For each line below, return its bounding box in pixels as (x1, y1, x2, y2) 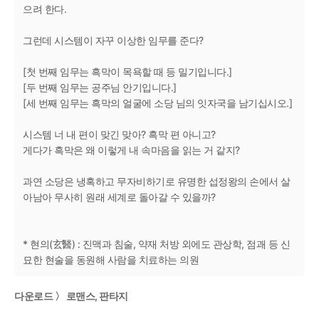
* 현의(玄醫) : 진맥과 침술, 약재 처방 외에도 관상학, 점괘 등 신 (23, 238, 290, 250)
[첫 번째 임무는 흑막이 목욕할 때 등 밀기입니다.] (23, 66, 232, 78)
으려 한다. (23, 3, 66, 15)
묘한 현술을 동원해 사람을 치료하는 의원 (23, 253, 199, 266)
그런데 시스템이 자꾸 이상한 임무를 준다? (23, 34, 204, 46)
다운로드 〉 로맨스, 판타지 (14, 289, 128, 302)
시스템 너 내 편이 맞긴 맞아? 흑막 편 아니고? (23, 128, 216, 140)
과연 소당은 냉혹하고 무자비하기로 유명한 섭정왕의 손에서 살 (23, 175, 291, 187)
